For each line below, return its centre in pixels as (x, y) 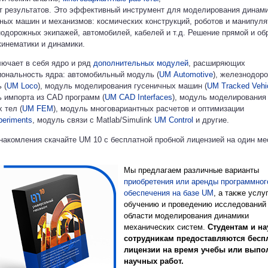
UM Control (174, 120)
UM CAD (121, 98)
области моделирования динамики (186, 215)
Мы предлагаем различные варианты (191, 170)
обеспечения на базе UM (169, 193)
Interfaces (155, 98)
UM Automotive (186, 75)
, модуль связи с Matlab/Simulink (93, 120)
